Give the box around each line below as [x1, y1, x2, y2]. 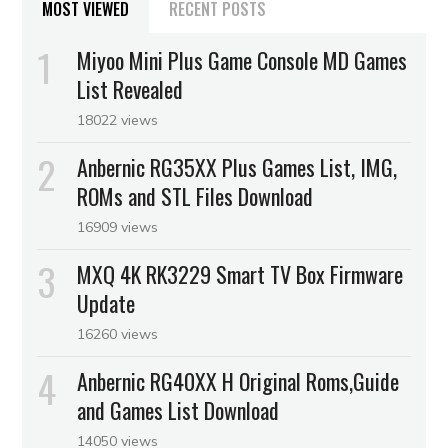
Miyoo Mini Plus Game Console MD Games [77, 43, 408, 76]
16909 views [77, 217, 159, 236]
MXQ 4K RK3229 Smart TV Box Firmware [77, 257, 404, 290]
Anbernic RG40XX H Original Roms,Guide [77, 364, 400, 397]
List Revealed [77, 72, 184, 105]
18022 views [77, 110, 159, 129]
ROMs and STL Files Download [77, 179, 314, 212]
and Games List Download [77, 393, 280, 426]
